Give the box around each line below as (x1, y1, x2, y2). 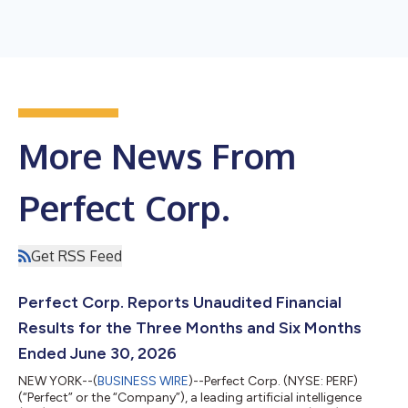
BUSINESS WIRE (97, 373, 189, 389)
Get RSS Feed (31, 247, 122, 265)
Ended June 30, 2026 (18, 343, 177, 363)
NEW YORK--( (18, 373, 97, 389)
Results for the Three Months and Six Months (18, 318, 362, 338)
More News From (18, 134, 296, 178)
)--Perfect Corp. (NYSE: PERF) (189, 373, 358, 389)
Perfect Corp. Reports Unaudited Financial (18, 292, 342, 312)
